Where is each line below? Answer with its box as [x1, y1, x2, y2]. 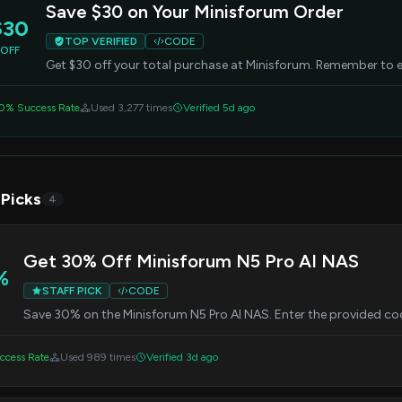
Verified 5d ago [183, 101, 255, 114]
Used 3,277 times [91, 101, 172, 114]
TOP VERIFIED [65, 35, 137, 48]
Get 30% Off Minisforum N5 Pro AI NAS [23, 250, 359, 272]
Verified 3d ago [146, 351, 218, 363]
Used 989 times [60, 351, 135, 363]
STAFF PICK [42, 284, 101, 297]
